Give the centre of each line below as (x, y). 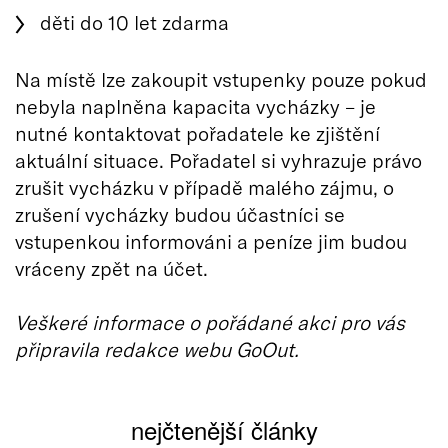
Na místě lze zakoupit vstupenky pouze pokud (221, 78)
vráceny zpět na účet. (111, 267)
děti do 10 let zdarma (134, 21)
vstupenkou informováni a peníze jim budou (211, 240)
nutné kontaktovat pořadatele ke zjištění (197, 132)
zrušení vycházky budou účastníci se (180, 213)
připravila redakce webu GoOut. (157, 348)
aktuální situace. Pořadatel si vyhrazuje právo (218, 159)
